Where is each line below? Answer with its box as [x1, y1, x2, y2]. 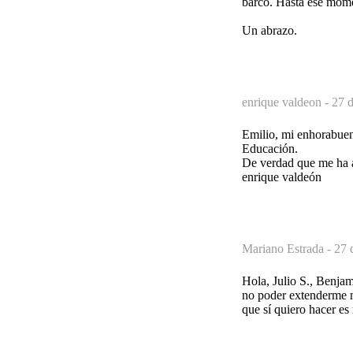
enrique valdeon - [242, 95, 332, 109]
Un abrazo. [242, 23, 297, 37]
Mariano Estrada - [242, 241, 334, 255]
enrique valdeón [242, 169, 321, 184]
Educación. [242, 141, 298, 155]
